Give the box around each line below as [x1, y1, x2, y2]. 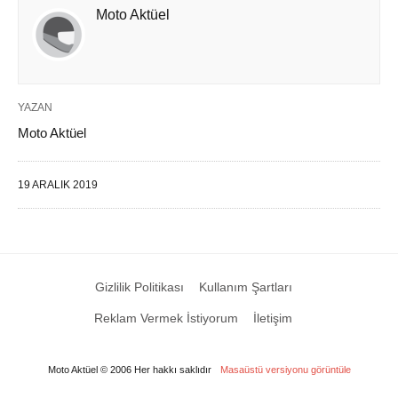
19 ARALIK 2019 [18, 179, 98, 191]
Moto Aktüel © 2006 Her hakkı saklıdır [47, 364, 211, 375]
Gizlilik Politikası [94, 280, 184, 294]
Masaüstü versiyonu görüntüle [219, 364, 351, 375]
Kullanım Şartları [198, 280, 292, 294]
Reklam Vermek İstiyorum [94, 311, 238, 325]
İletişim [253, 311, 292, 325]
